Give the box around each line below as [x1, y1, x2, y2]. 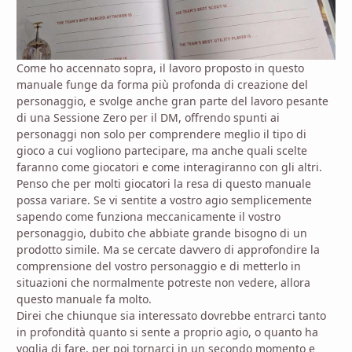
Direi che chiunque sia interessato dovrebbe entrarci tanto [16, 307, 326, 323]
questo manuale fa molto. [16, 291, 152, 306]
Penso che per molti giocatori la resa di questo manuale [16, 175, 311, 191]
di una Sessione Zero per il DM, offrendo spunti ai [16, 109, 280, 125]
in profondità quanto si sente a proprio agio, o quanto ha [16, 324, 318, 339]
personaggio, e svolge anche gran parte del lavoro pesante [16, 93, 328, 108]
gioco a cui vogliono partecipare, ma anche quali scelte [16, 142, 307, 158]
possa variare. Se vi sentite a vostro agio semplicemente [16, 192, 312, 207]
